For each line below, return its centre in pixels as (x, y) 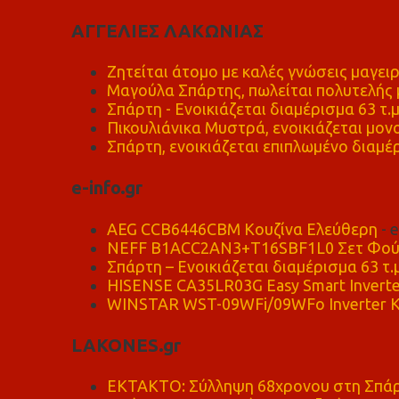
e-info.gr (106, 188)
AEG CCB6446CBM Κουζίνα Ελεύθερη (242, 228)
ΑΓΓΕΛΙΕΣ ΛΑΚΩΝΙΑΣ (167, 30)
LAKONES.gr (126, 345)
